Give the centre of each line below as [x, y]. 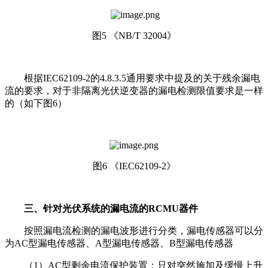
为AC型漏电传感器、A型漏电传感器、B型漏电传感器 [119, 243]
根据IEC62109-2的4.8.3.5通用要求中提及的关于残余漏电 [142, 78]
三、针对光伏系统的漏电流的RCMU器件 [111, 208]
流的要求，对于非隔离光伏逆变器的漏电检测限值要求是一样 [134, 90]
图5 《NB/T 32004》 [134, 35]
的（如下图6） [36, 103]
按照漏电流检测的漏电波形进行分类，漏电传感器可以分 [144, 230]
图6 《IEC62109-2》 [134, 166]
